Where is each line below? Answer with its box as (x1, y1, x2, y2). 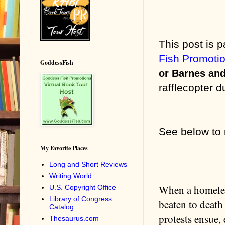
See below (159, 125, 212, 137)
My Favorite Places (40, 144, 88, 153)
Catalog (49, 202, 74, 211)
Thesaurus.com (49, 214, 99, 222)
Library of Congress (49, 194, 112, 203)
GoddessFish (40, 58, 73, 67)
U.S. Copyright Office (49, 183, 116, 191)
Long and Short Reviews (49, 160, 127, 168)
